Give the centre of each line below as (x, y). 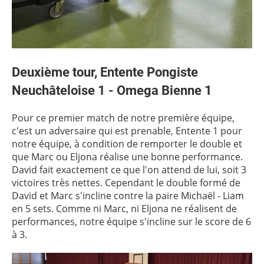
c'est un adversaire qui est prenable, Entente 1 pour (127, 131)
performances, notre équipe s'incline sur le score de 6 (131, 222)
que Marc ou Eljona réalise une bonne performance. (127, 157)
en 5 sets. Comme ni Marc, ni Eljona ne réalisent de (124, 209)
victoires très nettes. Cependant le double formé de (126, 183)
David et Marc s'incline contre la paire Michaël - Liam (128, 196)
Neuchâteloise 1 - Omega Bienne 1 (112, 90)
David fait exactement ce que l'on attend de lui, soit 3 (129, 170)
